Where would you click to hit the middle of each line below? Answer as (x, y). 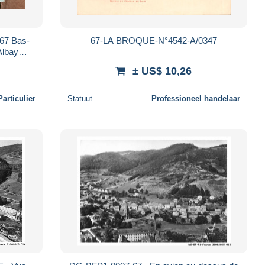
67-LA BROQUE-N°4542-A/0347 (153, 40)
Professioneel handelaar (195, 98)
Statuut (80, 98)
